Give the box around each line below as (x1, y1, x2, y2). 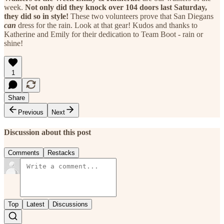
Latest (26, 200, 44, 208)
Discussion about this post (4, 128, 91, 137)
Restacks (47, 149, 75, 157)
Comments (8, 149, 39, 157)
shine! (4, 38, 23, 47)
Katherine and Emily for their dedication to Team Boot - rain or (4, 29, 203, 38)
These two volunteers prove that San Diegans (68, 11, 213, 20)
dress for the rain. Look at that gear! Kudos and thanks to (18, 20, 197, 29)
